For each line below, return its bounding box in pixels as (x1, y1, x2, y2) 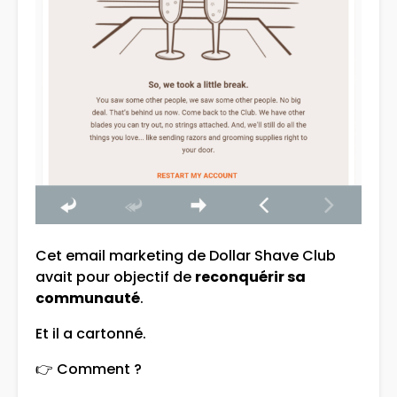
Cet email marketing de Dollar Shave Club (35, 245, 336, 267)
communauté (35, 288, 140, 309)
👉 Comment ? (35, 359, 142, 380)
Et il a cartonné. (35, 323, 146, 345)
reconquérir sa (195, 267, 306, 288)
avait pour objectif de (35, 267, 195, 288)
